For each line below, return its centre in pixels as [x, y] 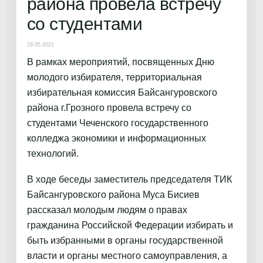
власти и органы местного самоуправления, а [127, 256]
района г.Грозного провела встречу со [109, 107]
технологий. [53, 153]
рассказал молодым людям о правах [107, 210]
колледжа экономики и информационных [117, 138]
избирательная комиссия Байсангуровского [122, 92]
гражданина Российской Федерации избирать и [130, 225]
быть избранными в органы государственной [125, 241]
